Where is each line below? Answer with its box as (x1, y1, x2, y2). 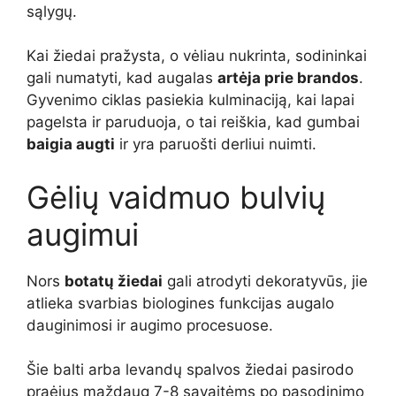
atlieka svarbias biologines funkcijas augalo (27, 293, 334, 312)
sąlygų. (27, 2, 77, 20)
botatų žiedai (65, 271, 163, 290)
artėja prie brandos (217, 69, 359, 88)
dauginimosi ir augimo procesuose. (27, 316, 273, 334)
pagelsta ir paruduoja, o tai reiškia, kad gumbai (27, 113, 360, 132)
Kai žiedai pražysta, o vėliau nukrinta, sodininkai (27, 47, 367, 65)
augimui (27, 215, 139, 253)
